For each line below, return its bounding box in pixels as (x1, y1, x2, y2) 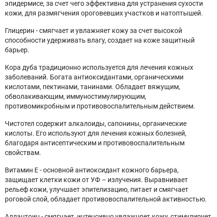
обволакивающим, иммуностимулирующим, (5, 93, 146, 100)
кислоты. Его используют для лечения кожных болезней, (5, 129, 186, 137)
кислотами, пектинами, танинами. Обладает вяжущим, (5, 83, 180, 91)
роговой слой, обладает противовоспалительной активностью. (5, 195, 207, 203)
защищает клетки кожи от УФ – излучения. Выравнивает (5, 176, 188, 184)
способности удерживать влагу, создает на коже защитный (5, 36, 195, 44)
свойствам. (5, 149, 41, 156)
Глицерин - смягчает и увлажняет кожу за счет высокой (5, 27, 182, 34)
